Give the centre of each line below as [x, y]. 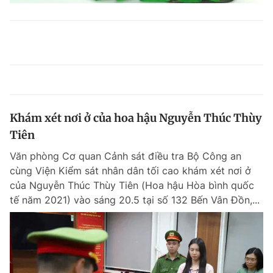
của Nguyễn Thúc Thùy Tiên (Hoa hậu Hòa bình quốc [132, 186]
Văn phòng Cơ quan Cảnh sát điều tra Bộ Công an [126, 156]
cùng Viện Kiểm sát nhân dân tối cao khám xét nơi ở [130, 171]
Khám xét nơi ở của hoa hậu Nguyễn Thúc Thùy [136, 118]
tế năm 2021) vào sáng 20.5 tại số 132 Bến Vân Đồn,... [135, 200]
